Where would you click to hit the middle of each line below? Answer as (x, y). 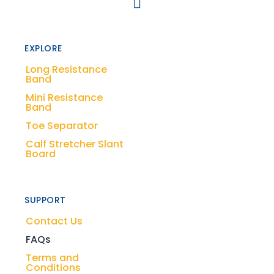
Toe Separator (62, 126)
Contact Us (54, 221)
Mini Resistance (64, 98)
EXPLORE (43, 49)
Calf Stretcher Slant (75, 144)
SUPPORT (45, 200)
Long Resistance (66, 70)
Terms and (52, 258)
